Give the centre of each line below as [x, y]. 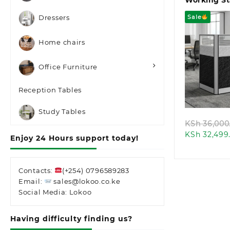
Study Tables [62, 112]
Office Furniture [68, 67]
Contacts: [36, 170]
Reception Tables [50, 90]
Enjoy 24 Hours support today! [74, 138]
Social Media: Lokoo [55, 192]
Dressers [54, 18]
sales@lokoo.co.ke [86, 181]
